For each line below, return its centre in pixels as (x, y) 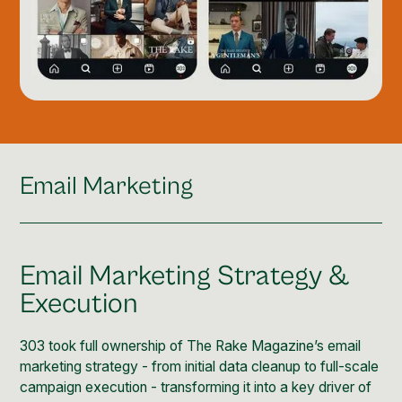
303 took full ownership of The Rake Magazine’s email (191, 346)
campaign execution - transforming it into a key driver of (196, 388)
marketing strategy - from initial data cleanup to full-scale (200, 367)
